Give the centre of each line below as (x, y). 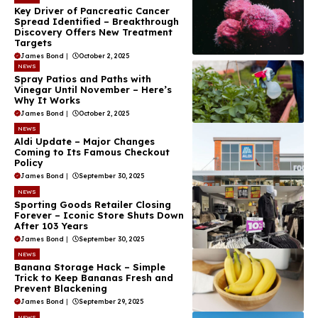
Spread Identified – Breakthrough (97, 22)
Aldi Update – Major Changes (84, 142)
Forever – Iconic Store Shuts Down (99, 215)
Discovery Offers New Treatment (93, 32)
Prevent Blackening (61, 289)
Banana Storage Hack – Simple (90, 267)
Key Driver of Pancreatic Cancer (92, 11)
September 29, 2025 (111, 302)
